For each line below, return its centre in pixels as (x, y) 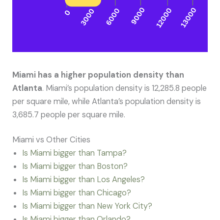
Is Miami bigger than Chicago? (77, 193)
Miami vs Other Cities (52, 140)
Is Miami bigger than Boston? (75, 166)
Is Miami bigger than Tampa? (75, 153)
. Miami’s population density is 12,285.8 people (125, 88)
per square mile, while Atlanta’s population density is (107, 101)
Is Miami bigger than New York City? (87, 206)
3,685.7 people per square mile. (69, 114)
